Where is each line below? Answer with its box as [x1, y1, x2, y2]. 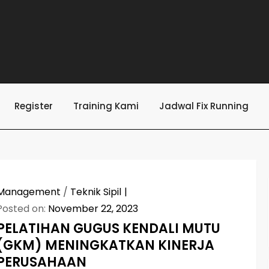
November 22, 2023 [48, 202, 139, 216]
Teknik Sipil [70, 185, 122, 199]
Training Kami [73, 100, 139, 112]
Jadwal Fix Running [159, 100, 249, 112]
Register [14, 100, 53, 112]
